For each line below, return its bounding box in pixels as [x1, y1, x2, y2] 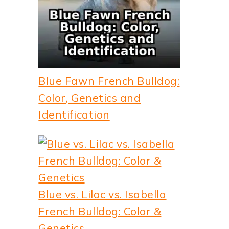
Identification [38, 107, 110, 121]
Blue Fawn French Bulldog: [38, 74, 180, 87]
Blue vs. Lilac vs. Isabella [38, 187, 167, 201]
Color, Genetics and [38, 90, 141, 104]
